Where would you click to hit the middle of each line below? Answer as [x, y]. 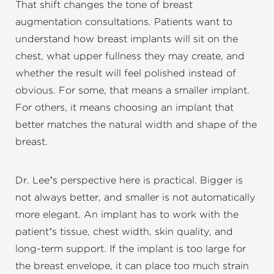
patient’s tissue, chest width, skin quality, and [124, 232]
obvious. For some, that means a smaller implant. [132, 91]
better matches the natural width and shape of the [136, 125]
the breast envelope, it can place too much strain [132, 266]
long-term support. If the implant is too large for [131, 249]
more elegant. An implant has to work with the [127, 215]
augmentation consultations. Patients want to [124, 22]
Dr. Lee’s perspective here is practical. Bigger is [129, 181]
